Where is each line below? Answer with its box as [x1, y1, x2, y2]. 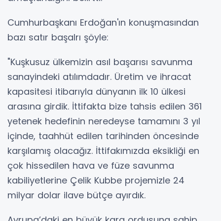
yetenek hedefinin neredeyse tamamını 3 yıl [7, 115, 200, 128]
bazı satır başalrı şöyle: [7, 31, 109, 44]
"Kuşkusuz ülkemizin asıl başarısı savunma [7, 56, 192, 69]
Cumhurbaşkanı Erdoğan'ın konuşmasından [7, 16, 199, 29]
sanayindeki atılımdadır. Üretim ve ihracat [7, 71, 191, 83]
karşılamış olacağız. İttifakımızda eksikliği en [7, 145, 199, 157]
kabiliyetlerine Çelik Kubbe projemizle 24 [7, 174, 184, 187]
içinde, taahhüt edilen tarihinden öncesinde [7, 130, 199, 143]
